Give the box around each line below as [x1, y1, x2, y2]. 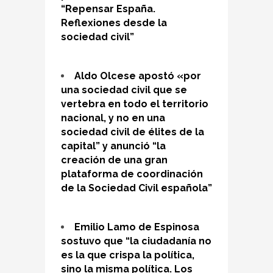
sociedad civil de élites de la [61, 126, 204, 138]
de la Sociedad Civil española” [61, 182, 212, 194]
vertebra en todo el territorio [61, 97, 208, 110]
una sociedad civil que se [61, 83, 187, 96]
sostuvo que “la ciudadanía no [61, 235, 211, 247]
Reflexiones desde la [61, 16, 167, 29]
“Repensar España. [61, 2, 155, 15]
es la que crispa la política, [61, 249, 194, 261]
